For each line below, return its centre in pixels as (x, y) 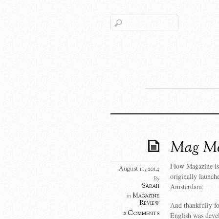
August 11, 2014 (139, 169)
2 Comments (141, 213)
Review (150, 203)
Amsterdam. (187, 186)
